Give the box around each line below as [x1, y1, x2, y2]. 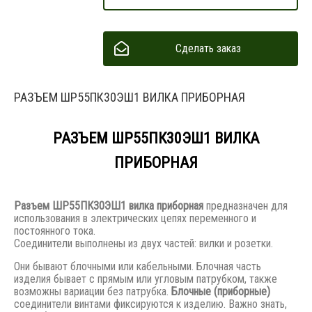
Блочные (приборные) [171, 284, 270, 298]
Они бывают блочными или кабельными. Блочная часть [14, 259, 261, 273]
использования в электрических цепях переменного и [14, 211, 256, 225]
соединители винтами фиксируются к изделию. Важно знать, [14, 297, 287, 311]
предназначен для [203, 198, 288, 212]
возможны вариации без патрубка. [14, 284, 171, 298]
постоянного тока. [14, 224, 95, 237]
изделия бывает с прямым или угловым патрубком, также [14, 272, 277, 286]
